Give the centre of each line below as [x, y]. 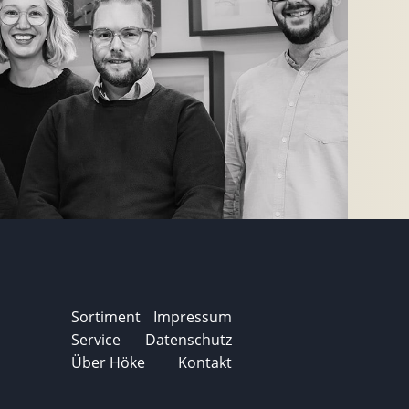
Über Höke [109, 362]
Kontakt [205, 362]
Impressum [193, 316]
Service [96, 339]
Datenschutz [189, 339]
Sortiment [106, 316]
